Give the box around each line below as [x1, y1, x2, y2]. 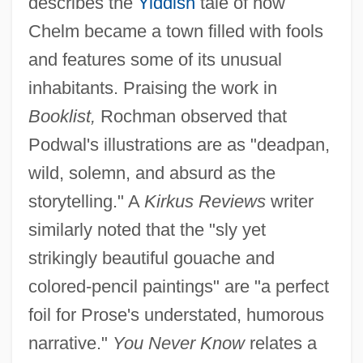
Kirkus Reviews [143, 190, 266, 211]
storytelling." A [28, 190, 144, 211]
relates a [244, 332, 317, 353]
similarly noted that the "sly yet [28, 219, 266, 240]
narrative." [28, 332, 113, 353]
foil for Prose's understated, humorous [28, 304, 324, 325]
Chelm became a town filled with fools [28, 20, 323, 41]
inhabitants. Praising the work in [28, 77, 277, 98]
